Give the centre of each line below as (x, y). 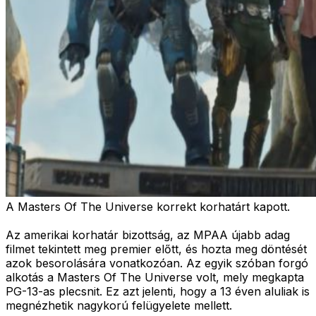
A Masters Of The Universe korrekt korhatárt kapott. (148, 206)
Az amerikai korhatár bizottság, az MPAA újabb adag (148, 235)
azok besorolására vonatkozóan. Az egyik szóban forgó (157, 263)
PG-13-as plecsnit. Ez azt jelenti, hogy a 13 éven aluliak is (158, 291)
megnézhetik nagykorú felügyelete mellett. (119, 305)
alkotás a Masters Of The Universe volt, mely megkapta (155, 277)
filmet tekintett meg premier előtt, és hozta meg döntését (156, 249)
